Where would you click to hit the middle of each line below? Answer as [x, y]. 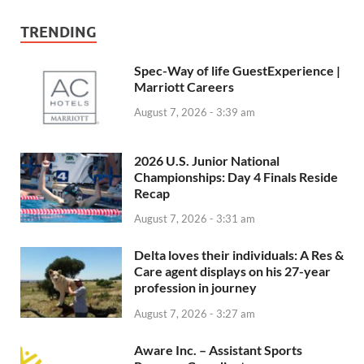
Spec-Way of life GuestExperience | [237, 70]
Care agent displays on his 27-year [232, 271]
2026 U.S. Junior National [207, 160]
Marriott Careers [184, 86]
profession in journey [195, 288]
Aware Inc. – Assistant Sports [218, 350]
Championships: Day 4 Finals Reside [236, 176]
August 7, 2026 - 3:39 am [195, 113]
